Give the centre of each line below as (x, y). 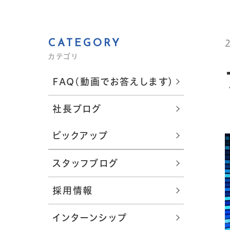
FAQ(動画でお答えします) (113, 82)
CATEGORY (85, 44)
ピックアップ (80, 136)
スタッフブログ (85, 163)
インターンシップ (90, 218)
